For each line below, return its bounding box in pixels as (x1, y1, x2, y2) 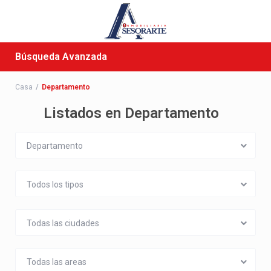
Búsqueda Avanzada (15, 51, 107, 62)
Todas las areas (27, 257, 87, 267)
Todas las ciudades (27, 218, 99, 228)
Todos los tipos (27, 180, 83, 189)
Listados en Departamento (43, 105, 219, 122)
